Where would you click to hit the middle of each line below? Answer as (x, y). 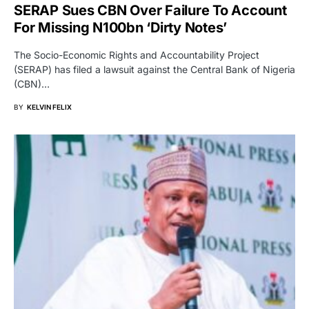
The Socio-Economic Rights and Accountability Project (137, 54)
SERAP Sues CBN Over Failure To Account (150, 10)
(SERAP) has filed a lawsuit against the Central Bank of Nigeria (154, 69)
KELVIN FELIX (49, 107)
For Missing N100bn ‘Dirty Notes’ (120, 27)
